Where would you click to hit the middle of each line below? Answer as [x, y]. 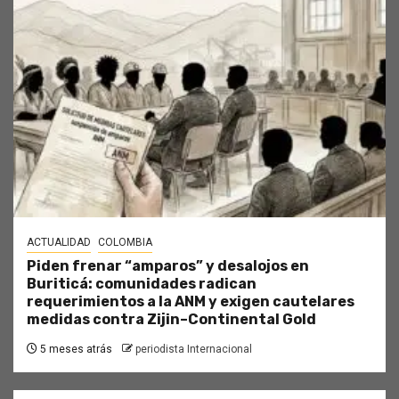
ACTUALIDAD [59, 242]
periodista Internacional [194, 349]
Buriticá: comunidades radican [142, 283]
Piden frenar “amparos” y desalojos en [168, 265]
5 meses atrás [75, 349]
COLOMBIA [125, 242]
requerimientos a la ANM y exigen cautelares [191, 301]
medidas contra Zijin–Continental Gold [171, 319]
